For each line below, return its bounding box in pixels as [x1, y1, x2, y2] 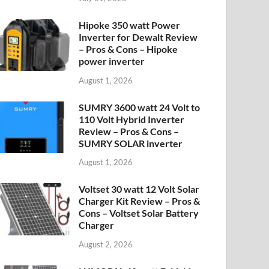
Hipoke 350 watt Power [79, 19, 181, 31]
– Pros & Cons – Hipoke [79, 43, 178, 55]
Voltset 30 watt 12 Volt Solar [79, 183, 200, 195]
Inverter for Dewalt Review [79, 31, 198, 43]
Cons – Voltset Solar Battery [79, 207, 199, 219]
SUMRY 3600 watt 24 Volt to [79, 101, 201, 113]
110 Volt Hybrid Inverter [79, 113, 185, 125]
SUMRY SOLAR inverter [79, 137, 183, 149]
